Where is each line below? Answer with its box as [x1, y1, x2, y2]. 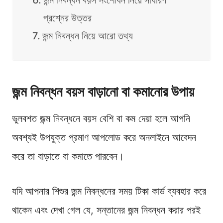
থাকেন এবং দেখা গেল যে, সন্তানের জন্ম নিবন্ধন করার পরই [12, 204, 201, 217]
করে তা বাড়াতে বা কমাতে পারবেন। [12, 150, 124, 163]
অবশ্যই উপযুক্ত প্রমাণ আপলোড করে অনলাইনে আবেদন [12, 131, 196, 144]
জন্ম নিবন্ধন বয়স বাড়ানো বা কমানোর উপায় [12, 83, 194, 101]
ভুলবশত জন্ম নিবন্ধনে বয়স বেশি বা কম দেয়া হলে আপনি [12, 112, 190, 125]
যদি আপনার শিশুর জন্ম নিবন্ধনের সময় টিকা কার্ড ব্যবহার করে [12, 185, 206, 198]
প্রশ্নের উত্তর [43, 12, 92, 24]
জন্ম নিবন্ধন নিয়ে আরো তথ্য [42, 30, 133, 42]
